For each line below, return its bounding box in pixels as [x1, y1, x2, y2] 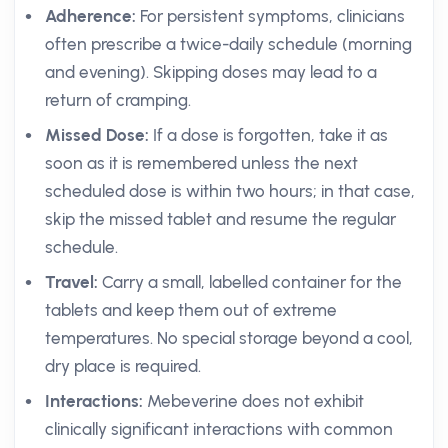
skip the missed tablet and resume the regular [45, 209, 396, 229]
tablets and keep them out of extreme [45, 300, 337, 320]
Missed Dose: [45, 125, 149, 145]
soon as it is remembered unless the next [45, 153, 358, 173]
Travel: [45, 272, 98, 292]
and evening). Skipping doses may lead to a [45, 62, 377, 82]
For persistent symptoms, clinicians [136, 6, 405, 26]
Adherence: [45, 6, 136, 26]
